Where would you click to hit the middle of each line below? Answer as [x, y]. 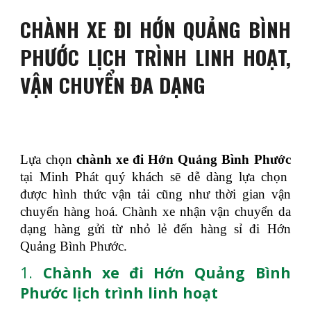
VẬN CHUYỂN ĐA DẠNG [113, 84]
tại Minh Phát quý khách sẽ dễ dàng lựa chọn [154, 177]
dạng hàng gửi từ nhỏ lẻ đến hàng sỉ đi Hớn [155, 229]
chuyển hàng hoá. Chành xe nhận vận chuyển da [155, 211]
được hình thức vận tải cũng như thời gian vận [155, 194]
